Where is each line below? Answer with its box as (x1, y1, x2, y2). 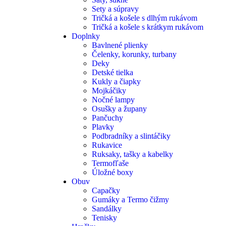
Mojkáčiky (92, 86, 126, 95)
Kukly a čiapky (92, 77, 141, 86)
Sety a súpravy (92, 5, 139, 13)
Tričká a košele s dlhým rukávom (92, 14, 197, 22)
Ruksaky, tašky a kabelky (92, 150, 173, 158)
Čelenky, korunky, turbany (92, 50, 177, 59)
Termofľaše (92, 159, 129, 167)
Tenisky (92, 213, 117, 222)
